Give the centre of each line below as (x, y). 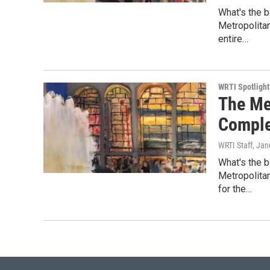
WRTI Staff (235, 145)
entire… (233, 39)
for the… (235, 189)
